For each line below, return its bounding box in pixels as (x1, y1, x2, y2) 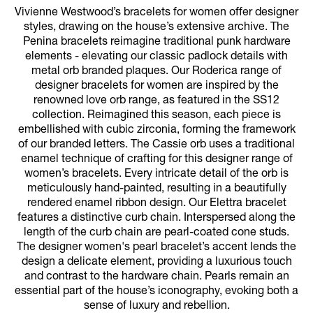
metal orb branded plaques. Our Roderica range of (31, 66, 282, 78)
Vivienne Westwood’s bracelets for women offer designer (15, 7, 298, 19)
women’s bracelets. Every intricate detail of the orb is (24, 168, 289, 180)
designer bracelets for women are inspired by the (34, 80, 279, 92)
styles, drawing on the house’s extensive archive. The (24, 22, 289, 34)
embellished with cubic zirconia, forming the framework (17, 124, 296, 136)
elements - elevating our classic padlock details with (25, 51, 288, 63)
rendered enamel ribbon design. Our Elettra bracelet (27, 198, 286, 210)
